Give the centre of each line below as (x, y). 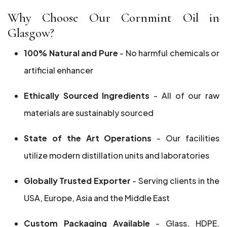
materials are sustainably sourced (89, 113)
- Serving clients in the (176, 181)
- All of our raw (187, 96)
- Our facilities (186, 138)
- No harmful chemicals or (168, 53)
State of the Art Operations (88, 138)
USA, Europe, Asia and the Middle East (97, 198)
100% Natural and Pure (71, 53)
